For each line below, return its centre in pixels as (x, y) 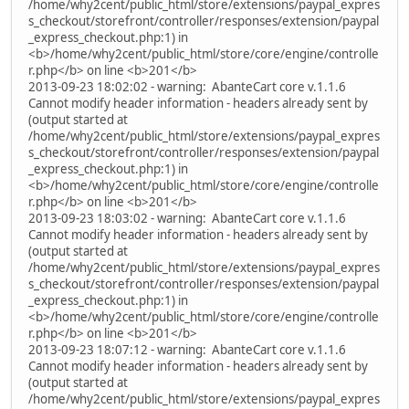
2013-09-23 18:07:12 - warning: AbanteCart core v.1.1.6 (187, 349)
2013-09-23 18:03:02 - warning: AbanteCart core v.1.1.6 (187, 218)
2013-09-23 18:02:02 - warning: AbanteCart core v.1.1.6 (187, 86)
